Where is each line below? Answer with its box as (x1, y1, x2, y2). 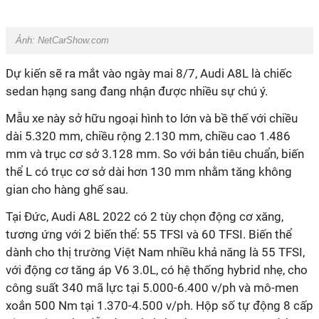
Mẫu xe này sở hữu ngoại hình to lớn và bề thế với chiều (6, 111, 298, 125)
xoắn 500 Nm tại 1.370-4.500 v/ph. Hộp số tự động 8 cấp (6, 298, 313, 313)
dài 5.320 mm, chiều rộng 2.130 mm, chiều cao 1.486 (6, 129, 291, 143)
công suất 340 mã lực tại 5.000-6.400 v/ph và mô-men (6, 281, 298, 295)
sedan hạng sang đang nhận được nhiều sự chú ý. (6, 84, 271, 98)
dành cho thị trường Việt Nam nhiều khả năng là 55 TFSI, (6, 245, 305, 259)
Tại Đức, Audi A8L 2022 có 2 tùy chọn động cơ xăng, (6, 209, 283, 224)
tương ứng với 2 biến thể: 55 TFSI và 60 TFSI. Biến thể (6, 227, 292, 241)
